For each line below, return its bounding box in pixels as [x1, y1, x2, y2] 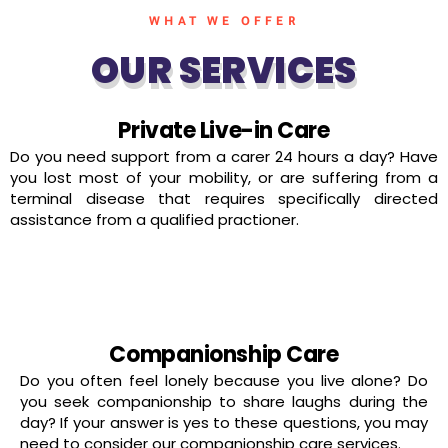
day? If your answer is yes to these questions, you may [20, 411, 428, 433]
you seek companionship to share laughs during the [20, 390, 428, 412]
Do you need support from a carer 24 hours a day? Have [10, 145, 438, 167]
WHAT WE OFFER [149, 15, 299, 30]
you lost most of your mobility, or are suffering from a [10, 166, 438, 188]
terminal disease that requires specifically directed [10, 187, 438, 209]
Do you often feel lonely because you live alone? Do [20, 369, 428, 391]
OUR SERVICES [91, 44, 357, 96]
